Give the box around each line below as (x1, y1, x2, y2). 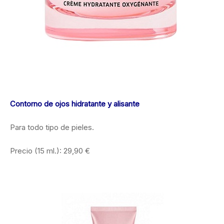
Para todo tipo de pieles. (10, 122, 94, 132)
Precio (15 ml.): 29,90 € (10, 145, 90, 155)
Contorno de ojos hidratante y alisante (10, 98, 139, 108)
